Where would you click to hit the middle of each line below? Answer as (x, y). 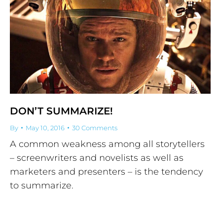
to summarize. (42, 185)
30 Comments (95, 128)
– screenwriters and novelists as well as (97, 158)
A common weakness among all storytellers (107, 144)
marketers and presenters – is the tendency (107, 171)
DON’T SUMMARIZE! (61, 111)
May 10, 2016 (45, 128)
